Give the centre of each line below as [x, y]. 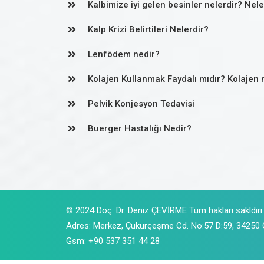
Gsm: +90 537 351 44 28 [113, 241]
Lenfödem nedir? [124, 55]
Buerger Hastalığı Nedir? [140, 129]
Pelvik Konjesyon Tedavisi [141, 104]
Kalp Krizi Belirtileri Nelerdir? [148, 30]
